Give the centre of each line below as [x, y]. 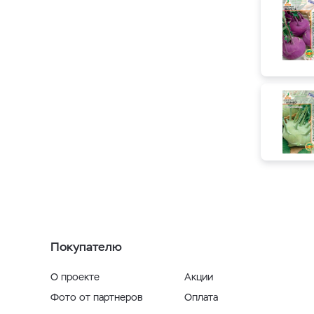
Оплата [202, 297]
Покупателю [86, 247]
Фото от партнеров [97, 297]
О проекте [75, 277]
